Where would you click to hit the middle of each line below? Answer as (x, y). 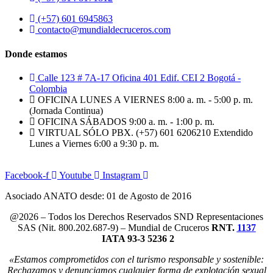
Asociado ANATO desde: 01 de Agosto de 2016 (98, 196)
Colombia (48, 89)
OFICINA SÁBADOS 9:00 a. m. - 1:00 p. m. (126, 122)
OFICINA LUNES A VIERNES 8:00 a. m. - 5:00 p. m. (145, 100)
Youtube (75, 175)
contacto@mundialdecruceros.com (104, 30)
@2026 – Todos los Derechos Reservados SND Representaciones (136, 217)
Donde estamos (36, 54)
